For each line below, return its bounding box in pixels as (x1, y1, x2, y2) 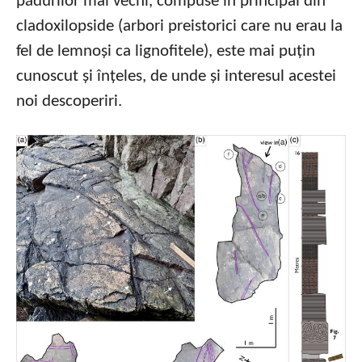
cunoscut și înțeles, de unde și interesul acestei (16, 68, 336, 85)
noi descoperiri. (16, 93, 122, 110)
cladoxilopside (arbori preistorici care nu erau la (16, 18, 343, 35)
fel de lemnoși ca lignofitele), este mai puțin (16, 43, 315, 60)
